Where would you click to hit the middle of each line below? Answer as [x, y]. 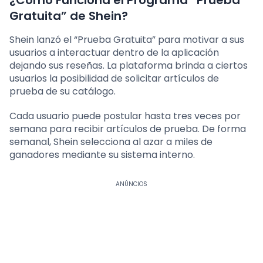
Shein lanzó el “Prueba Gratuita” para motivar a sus [127, 40]
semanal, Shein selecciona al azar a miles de [111, 142]
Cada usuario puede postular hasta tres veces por [125, 116]
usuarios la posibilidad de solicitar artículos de [114, 79]
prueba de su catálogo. [63, 92]
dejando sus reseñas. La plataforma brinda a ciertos [129, 66]
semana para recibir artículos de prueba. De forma [128, 129]
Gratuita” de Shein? [69, 16]
